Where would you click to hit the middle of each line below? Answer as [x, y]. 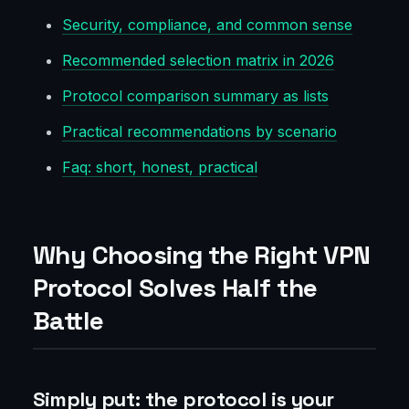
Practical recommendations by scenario [199, 132]
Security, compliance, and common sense [207, 25]
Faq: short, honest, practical [160, 168]
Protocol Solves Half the [175, 288]
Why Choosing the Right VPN [202, 255]
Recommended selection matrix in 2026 [198, 61]
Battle [68, 321]
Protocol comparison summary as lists [195, 96]
